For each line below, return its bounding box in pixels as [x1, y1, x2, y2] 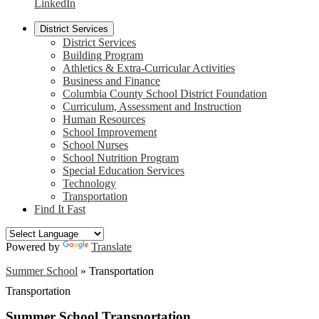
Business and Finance [63, 75, 160, 88]
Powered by [6, 241, 63, 253]
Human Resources [63, 113, 145, 126]
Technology [63, 177, 116, 190]
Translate [91, 241, 132, 253]
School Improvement [63, 126, 157, 139]
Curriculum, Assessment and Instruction [63, 100, 241, 113]
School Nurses [63, 139, 128, 152]
